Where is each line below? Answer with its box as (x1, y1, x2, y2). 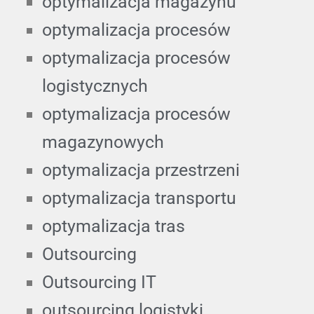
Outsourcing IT (42, 271, 156, 292)
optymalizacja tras (42, 215, 185, 236)
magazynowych (42, 131, 164, 152)
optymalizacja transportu (42, 187, 236, 208)
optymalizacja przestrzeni (42, 159, 240, 180)
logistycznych (42, 75, 148, 96)
